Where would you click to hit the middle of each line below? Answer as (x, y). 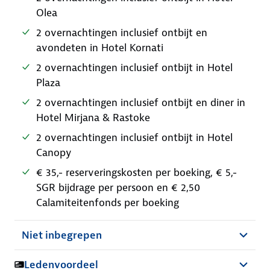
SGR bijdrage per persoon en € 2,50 (118, 187)
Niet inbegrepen (62, 235)
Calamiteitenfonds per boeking (108, 202)
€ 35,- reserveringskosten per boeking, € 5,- (137, 172)
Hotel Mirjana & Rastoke (93, 118)
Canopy (54, 152)
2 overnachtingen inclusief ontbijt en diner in (141, 102)
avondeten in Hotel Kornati (100, 48)
